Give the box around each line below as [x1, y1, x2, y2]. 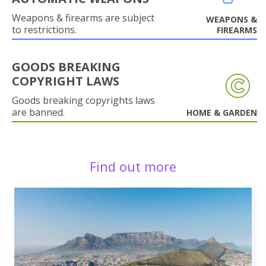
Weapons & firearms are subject [12, 11, 154, 24]
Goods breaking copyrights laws [12, 93, 155, 107]
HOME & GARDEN [186, 106, 257, 118]
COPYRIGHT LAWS [12, 72, 119, 89]
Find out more [90, 157, 176, 175]
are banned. [12, 105, 65, 119]
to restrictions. [12, 23, 77, 36]
